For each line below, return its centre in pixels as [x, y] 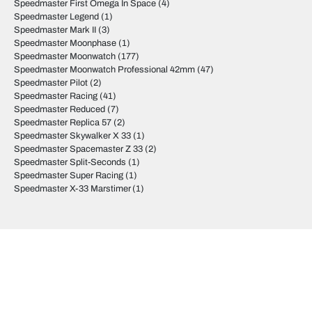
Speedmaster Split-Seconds [70, 162]
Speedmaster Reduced [60, 109]
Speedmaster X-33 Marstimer [72, 189]
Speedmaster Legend [56, 17]
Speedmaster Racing [56, 96]
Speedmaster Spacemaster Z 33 [78, 149]
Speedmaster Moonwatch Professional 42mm [104, 70]
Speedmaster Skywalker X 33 [72, 136]
